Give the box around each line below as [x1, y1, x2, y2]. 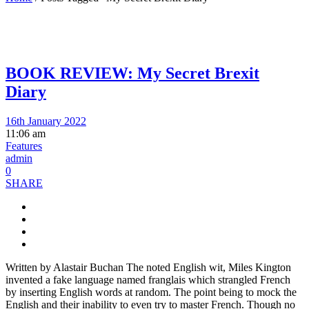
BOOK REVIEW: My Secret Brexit [6, 63, 259, 82]
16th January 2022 [6, 114, 86, 127]
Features [6, 139, 42, 152]
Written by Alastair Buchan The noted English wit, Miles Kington [6, 261, 291, 273]
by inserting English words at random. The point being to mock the [6, 286, 297, 298]
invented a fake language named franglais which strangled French [6, 273, 290, 286]
